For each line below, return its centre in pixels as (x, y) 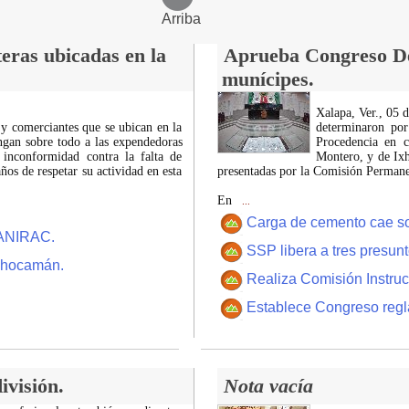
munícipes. (267, 79)
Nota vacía (268, 386)
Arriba (204, 19)
